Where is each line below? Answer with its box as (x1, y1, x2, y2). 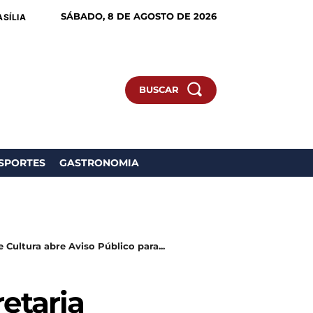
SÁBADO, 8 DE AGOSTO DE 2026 (61, 10, 217, 22)
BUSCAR (139, 84, 179, 95)
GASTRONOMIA (59, 156, 139, 169)
